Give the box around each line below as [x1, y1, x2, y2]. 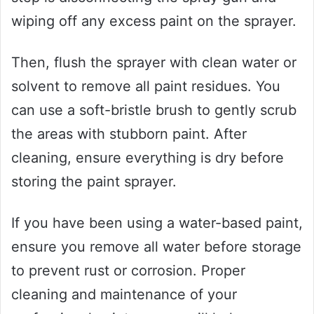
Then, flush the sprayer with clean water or [11, 54, 296, 71]
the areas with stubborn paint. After [11, 125, 247, 143]
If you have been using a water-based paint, [11, 214, 303, 232]
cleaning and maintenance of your [11, 286, 237, 303]
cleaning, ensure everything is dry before [11, 149, 284, 167]
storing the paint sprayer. [11, 173, 177, 191]
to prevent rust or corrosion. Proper [11, 262, 245, 280]
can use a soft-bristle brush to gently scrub [11, 102, 296, 119]
